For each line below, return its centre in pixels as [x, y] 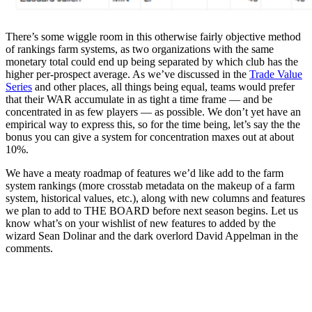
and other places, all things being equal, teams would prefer [163, 86]
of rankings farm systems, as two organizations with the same [140, 49]
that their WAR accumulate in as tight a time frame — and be [139, 99]
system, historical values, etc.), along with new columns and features [155, 198]
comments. [29, 248]
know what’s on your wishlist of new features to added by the [141, 223]
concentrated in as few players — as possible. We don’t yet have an [153, 111]
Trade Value [276, 74]
